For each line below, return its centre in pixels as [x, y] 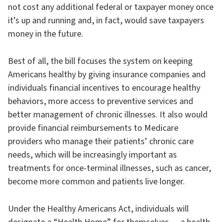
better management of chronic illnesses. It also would [108, 115]
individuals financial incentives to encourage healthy [104, 88]
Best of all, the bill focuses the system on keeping [100, 61]
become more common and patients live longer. [96, 182]
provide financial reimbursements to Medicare [93, 128]
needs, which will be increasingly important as [92, 155]
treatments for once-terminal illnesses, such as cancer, [110, 168]
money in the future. [46, 34]
